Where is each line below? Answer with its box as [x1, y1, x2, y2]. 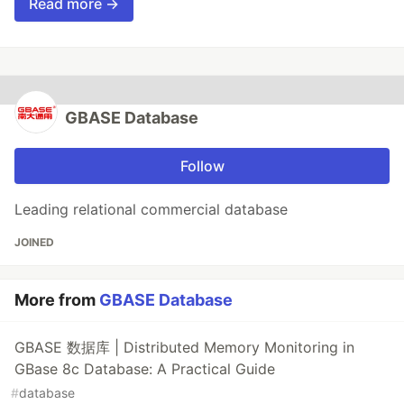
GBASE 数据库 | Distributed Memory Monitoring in [14, 338, 354, 357]
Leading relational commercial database [14, 200, 288, 219]
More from [14, 290, 99, 310]
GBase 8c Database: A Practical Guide [14, 360, 275, 379]
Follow [179, 157, 225, 176]
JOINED [14, 235, 54, 250]
